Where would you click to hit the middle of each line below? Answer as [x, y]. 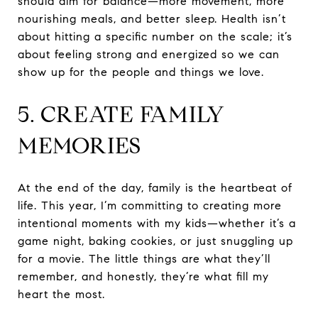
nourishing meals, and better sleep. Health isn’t [152, 18]
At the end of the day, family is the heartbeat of [155, 187]
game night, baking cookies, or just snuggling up [155, 241]
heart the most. [61, 294]
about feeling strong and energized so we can [149, 54]
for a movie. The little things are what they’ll [144, 258]
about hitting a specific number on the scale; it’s [155, 36]
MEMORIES [79, 145]
